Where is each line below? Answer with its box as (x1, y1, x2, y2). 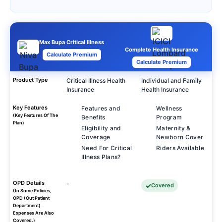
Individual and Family (141, 77, 202, 84)
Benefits (81, 113, 106, 121)
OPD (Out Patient (13, 195, 50, 201)
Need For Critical (81, 144, 132, 152)
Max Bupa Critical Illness (39, 39, 104, 46)
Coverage (81, 133, 111, 141)
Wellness (156, 105, 182, 112)
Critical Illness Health (66, 77, 125, 84)
